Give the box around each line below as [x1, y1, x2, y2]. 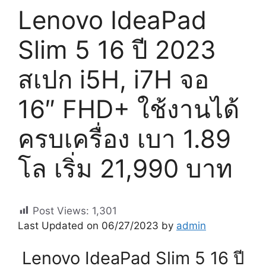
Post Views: [33, 204, 89, 217]
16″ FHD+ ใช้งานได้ [18, 93, 239, 124]
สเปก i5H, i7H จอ [18, 64, 209, 94]
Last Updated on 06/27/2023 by [18, 219, 176, 232]
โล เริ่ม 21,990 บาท [18, 153, 233, 183]
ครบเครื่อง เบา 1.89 [18, 123, 231, 154]
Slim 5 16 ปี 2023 [18, 34, 216, 65]
